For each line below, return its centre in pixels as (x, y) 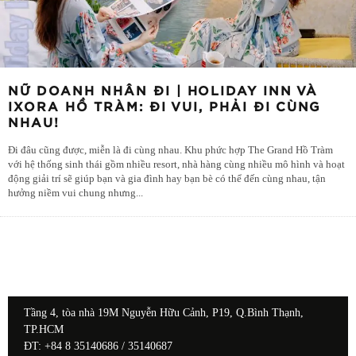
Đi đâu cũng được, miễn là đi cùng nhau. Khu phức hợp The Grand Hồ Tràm (170, 151)
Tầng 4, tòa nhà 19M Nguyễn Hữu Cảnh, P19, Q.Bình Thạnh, (164, 313)
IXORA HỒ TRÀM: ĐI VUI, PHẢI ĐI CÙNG (164, 108)
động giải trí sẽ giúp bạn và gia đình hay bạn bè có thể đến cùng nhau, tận (167, 179)
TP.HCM (44, 330)
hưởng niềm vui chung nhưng (72, 193)
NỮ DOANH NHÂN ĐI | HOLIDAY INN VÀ (163, 92)
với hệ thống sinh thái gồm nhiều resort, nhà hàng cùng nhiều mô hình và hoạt (176, 165)
